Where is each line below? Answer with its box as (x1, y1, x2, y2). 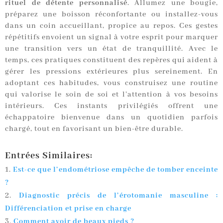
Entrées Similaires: (5, 150, 93, 162)
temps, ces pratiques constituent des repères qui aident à (5, 56, 218, 65)
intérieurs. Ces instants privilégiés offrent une (5, 102, 218, 111)
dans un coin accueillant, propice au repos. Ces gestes (5, 21, 218, 31)
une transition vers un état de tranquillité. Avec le (5, 44, 218, 54)
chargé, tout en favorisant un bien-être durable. (5, 124, 183, 134)
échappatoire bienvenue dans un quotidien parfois (5, 113, 218, 122)
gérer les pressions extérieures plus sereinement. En (5, 67, 218, 77)
